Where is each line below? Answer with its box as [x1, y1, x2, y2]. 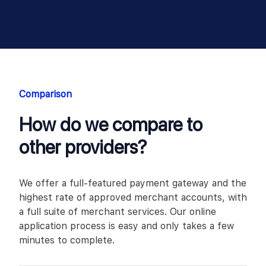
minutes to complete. [19, 235, 115, 246]
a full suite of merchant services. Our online [19, 206, 216, 218]
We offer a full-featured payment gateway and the [19, 178, 246, 189]
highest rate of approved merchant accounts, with [19, 192, 247, 204]
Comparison [19, 88, 72, 100]
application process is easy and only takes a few [19, 220, 234, 232]
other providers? [19, 136, 147, 159]
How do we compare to [19, 113, 202, 137]
